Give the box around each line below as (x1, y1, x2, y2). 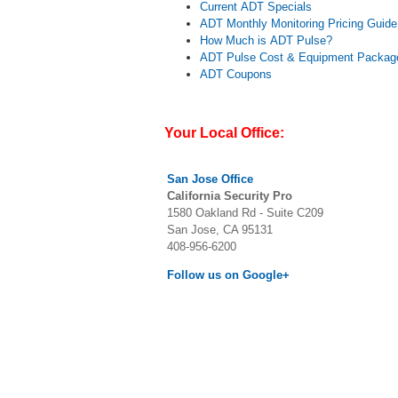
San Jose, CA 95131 (167, 223, 273, 236)
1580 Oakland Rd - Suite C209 (167, 206, 323, 219)
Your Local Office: (164, 125, 284, 140)
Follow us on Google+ (167, 268, 290, 282)
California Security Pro (167, 189, 292, 203)
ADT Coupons (200, 68, 272, 81)
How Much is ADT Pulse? (200, 34, 332, 47)
